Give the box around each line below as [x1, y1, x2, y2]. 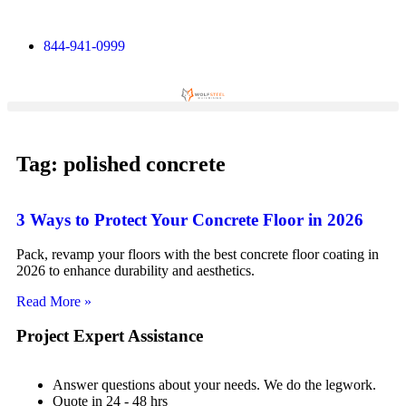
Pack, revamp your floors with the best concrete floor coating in [16, 246, 379, 263]
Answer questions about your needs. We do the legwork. [53, 377, 376, 393]
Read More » [16, 294, 92, 310]
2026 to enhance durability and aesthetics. [16, 263, 255, 279]
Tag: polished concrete [16, 152, 226, 176]
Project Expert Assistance [16, 326, 203, 346]
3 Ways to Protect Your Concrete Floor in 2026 [16, 209, 363, 229]
